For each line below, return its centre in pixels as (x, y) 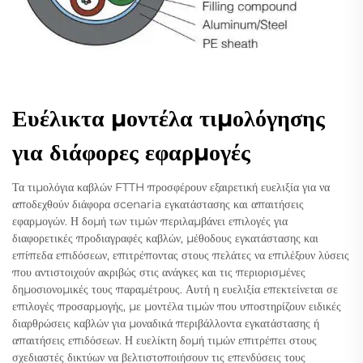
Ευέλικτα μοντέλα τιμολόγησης (169, 119)
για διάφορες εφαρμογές (131, 153)
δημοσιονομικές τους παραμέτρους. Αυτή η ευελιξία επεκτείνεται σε (175, 290)
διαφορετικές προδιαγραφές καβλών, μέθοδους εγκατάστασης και (165, 239)
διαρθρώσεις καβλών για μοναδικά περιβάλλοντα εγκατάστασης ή (166, 324)
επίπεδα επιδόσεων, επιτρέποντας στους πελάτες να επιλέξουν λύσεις (181, 256)
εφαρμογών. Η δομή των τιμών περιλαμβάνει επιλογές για (150, 222)
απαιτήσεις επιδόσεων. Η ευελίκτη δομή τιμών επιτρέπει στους (164, 341)
